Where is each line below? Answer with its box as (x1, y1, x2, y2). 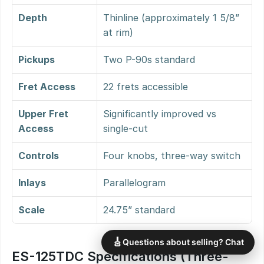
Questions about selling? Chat (123, 237, 244, 247)
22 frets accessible (103, 81, 188, 93)
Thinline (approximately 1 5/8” (103, 12, 239, 24)
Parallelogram (103, 177, 166, 189)
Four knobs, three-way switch (103, 150, 240, 161)
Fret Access (18, 81, 75, 93)
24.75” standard (103, 204, 175, 216)
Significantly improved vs (103, 108, 216, 120)
